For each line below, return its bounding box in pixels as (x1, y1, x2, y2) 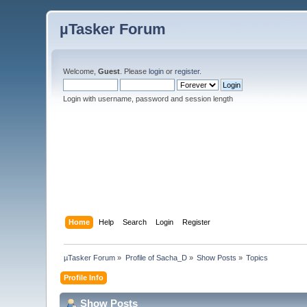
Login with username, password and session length (63, 95, 234, 103)
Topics (246, 253, 269, 262)
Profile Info (64, 273, 104, 282)
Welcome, (63, 67, 99, 75)
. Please (120, 67, 149, 75)
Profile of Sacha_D (125, 253, 187, 262)
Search (122, 217, 147, 226)
